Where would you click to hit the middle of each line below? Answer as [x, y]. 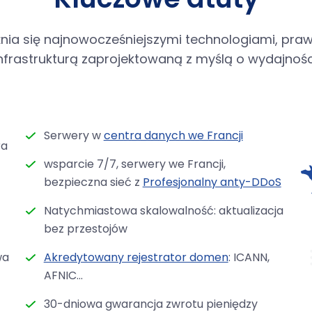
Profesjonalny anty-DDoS [212, 182]
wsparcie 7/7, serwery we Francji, [134, 164]
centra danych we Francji [173, 135]
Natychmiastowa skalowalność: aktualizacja [163, 210]
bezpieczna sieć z [93, 182]
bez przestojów [85, 228]
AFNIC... [63, 275]
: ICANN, [249, 257]
